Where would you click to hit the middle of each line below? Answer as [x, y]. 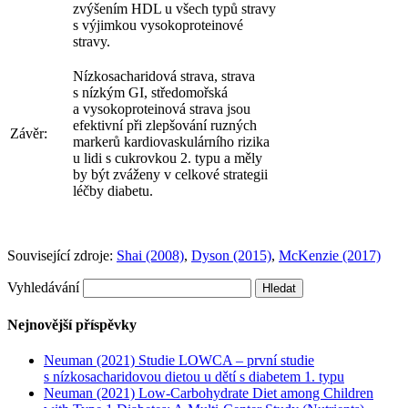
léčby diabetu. [113, 190]
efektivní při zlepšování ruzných [165, 125]
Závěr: [29, 133]
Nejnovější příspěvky [72, 325]
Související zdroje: [62, 255]
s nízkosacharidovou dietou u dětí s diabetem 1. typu [194, 377]
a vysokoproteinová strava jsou [162, 108]
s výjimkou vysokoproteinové [158, 25]
